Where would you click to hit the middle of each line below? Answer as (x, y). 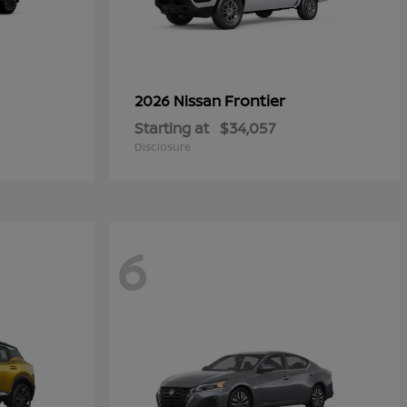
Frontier (255, 100)
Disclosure (163, 147)
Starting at (172, 128)
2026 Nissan (179, 101)
